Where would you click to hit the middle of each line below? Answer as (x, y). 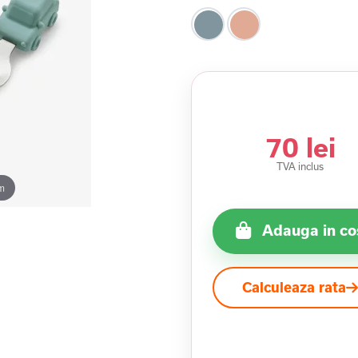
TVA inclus (300, 166)
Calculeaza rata (294, 287)
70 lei (300, 147)
